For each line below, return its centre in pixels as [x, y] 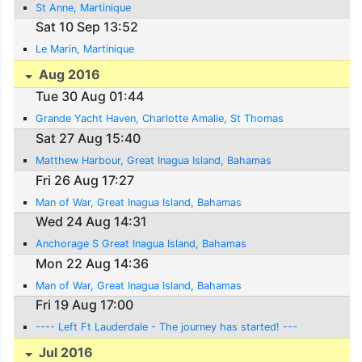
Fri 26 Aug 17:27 [85, 180]
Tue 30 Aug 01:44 [90, 97]
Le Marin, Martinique [85, 49]
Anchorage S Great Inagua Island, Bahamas [141, 244]
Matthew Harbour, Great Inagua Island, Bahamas [154, 160]
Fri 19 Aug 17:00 [85, 305]
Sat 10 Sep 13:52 [87, 27]
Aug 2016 [68, 74]
